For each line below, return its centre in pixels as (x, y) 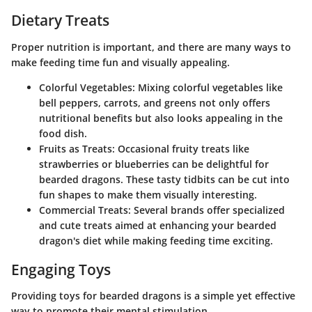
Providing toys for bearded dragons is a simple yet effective (153, 296)
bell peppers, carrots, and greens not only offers (155, 102)
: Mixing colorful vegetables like (208, 87)
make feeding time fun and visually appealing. (120, 62)
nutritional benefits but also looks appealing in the (161, 118)
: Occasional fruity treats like (181, 148)
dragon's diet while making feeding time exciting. (156, 240)
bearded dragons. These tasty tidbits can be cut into (164, 179)
